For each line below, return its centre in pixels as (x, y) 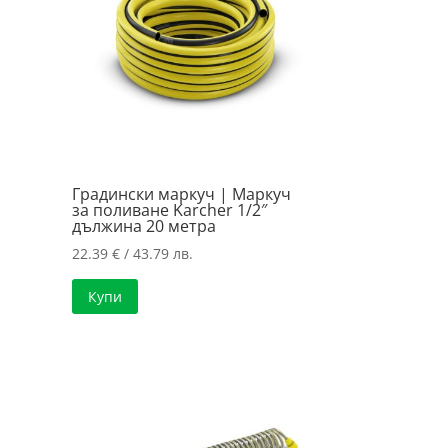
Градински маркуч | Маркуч (182, 193)
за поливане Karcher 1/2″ (170, 209)
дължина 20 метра (144, 225)
